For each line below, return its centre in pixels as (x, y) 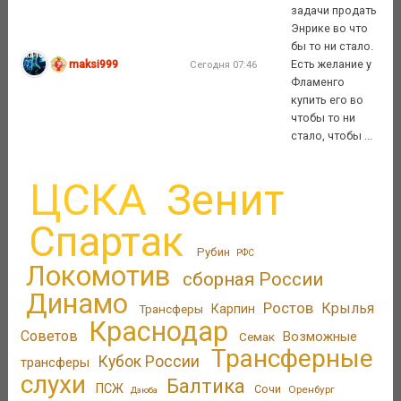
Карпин (233, 310)
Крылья (348, 309)
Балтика (205, 386)
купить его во (328, 99)
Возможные (320, 337)
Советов (49, 337)
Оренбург (311, 390)
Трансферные (292, 359)
